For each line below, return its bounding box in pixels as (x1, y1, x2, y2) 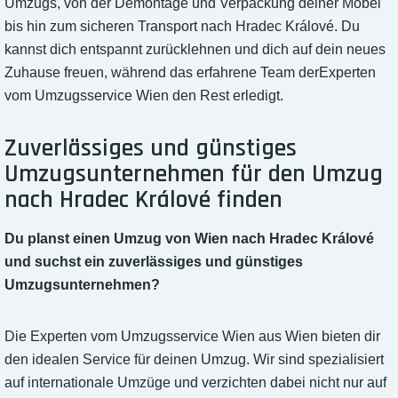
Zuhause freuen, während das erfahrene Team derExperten (4, 65, 376, 81)
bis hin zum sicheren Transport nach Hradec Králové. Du (4, 19, 360, 35)
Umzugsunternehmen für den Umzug (4, 158, 383, 191)
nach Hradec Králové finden (4, 184, 283, 217)
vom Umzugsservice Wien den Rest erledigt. (4, 88, 283, 104)
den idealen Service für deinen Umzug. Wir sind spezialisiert (4, 352, 384, 368)
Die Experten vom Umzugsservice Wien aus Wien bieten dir (4, 329, 380, 345)
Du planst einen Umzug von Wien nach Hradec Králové (4, 231, 374, 247)
